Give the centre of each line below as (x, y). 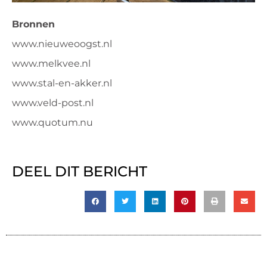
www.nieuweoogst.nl (62, 44)
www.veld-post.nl (53, 103)
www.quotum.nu (52, 122)
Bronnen (33, 24)
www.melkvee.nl (51, 63)
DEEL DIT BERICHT (80, 172)
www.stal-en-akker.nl (62, 83)
